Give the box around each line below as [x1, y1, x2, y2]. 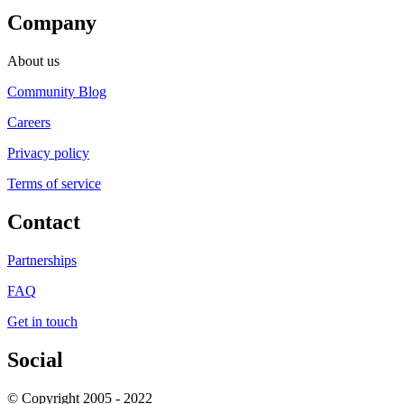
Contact [7, 210, 80, 234]
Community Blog [7, 84, 106, 100]
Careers [7, 115, 50, 131]
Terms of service [7, 176, 101, 192]
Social [7, 347, 63, 372]
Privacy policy [7, 145, 89, 161]
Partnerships [7, 252, 77, 268]
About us [7, 53, 60, 69]
